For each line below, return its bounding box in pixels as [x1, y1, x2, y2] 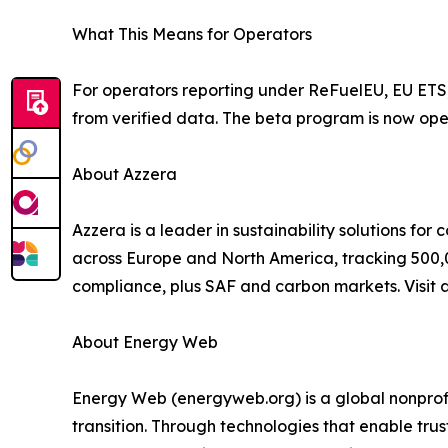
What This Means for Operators [72, 24, 312, 45]
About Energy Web [72, 332, 218, 353]
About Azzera [72, 164, 177, 185]
